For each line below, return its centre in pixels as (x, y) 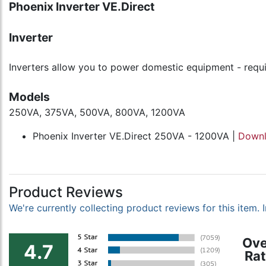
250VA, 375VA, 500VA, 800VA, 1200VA (97, 112)
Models (29, 97)
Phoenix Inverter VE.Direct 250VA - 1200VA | (135, 136)
